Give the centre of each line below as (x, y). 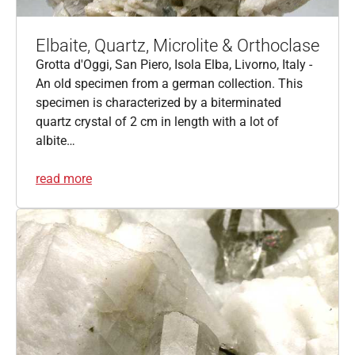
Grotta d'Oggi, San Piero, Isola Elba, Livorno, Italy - (174, 64)
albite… (55, 140)
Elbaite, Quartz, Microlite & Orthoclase (177, 45)
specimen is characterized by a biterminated (158, 102)
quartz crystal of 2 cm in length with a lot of (157, 121)
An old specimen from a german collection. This (169, 83)
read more (64, 178)
